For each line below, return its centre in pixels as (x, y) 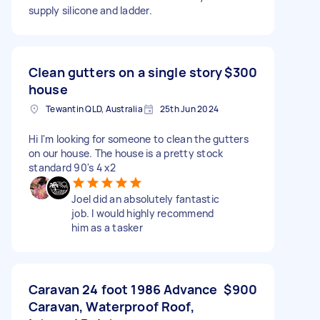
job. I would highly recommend (143, 213)
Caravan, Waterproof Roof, (111, 306)
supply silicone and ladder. (90, 10)
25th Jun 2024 (189, 109)
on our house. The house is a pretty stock (126, 153)
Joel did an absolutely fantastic (145, 199)
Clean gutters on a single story (126, 72)
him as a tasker (107, 227)
